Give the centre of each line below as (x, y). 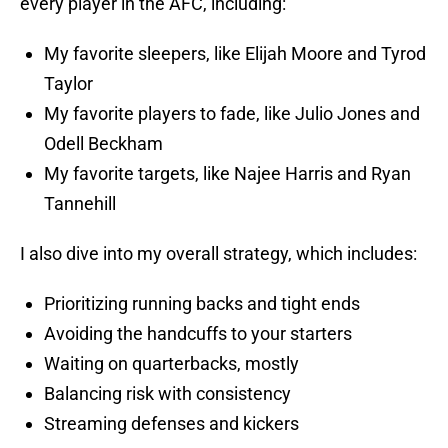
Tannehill (80, 204)
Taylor (68, 84)
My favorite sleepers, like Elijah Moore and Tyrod (235, 54)
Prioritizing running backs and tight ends (202, 304)
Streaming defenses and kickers (171, 424)
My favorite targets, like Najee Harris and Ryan (227, 174)
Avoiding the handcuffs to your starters (198, 334)
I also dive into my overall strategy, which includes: (218, 254)
